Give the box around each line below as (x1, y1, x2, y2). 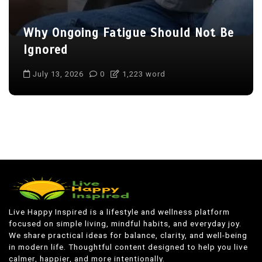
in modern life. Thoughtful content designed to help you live (9, 242, 248, 251)
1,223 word (120, 70, 166, 78)
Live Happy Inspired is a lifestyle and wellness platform (9, 207, 230, 216)
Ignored (23, 42, 68, 57)
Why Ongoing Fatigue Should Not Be (23, 25, 234, 40)
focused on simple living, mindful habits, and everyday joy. (9, 219, 242, 228)
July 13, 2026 (33, 70, 84, 78)
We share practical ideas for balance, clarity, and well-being (9, 230, 247, 240)
